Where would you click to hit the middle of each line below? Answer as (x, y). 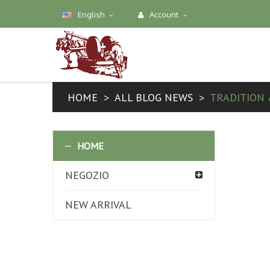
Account (164, 14)
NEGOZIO (87, 175)
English (90, 14)
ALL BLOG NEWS (154, 97)
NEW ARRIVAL (98, 205)
